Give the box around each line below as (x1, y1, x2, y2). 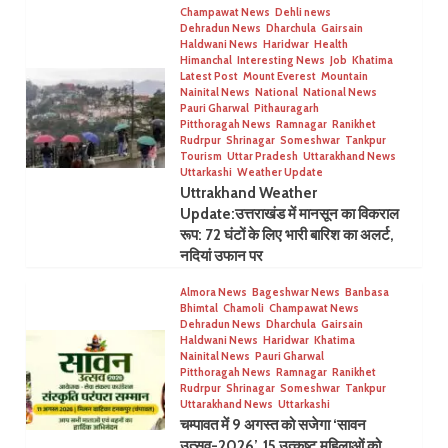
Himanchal (179, 52, 232, 67)
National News (302, 84, 377, 99)
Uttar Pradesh (226, 148, 298, 163)
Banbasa (344, 284, 389, 299)
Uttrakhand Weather (179, 183, 317, 202)
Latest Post (179, 68, 238, 83)
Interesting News (236, 52, 325, 67)
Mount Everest (242, 68, 316, 83)
